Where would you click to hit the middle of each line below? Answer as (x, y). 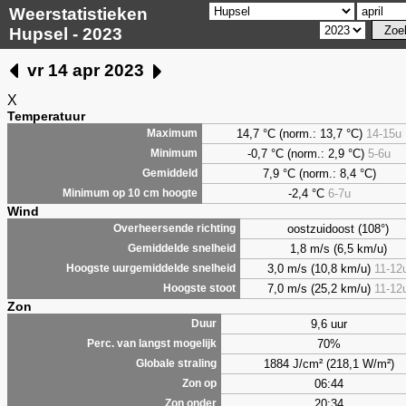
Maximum (172, 133)
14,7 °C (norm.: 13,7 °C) (301, 133)
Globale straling (176, 363)
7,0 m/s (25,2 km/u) (321, 288)
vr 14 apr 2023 (86, 70)
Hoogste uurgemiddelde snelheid (151, 268)
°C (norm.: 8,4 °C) (327, 173)
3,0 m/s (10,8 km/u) (321, 268)
